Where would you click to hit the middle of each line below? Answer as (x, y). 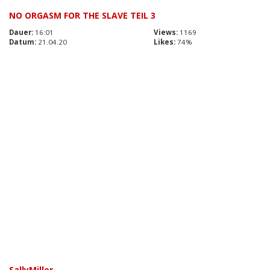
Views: (166, 33)
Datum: (23, 42)
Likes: (165, 42)
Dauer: (21, 33)
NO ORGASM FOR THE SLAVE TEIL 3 (82, 16)
